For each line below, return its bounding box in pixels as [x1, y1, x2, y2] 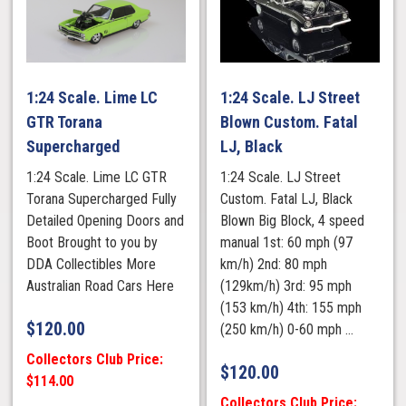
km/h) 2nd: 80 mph [220, 255, 328, 273]
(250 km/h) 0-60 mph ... [220, 320, 354, 338]
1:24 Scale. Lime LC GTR [26, 168, 168, 186]
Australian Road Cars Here [26, 276, 175, 295]
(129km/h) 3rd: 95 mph [220, 276, 353, 295]
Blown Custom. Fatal [220, 111, 359, 131]
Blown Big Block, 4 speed [220, 211, 365, 229]
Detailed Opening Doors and [26, 211, 185, 229]
